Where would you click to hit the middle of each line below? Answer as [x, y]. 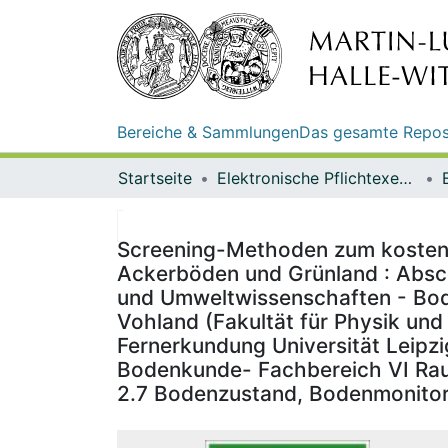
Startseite [155, 177]
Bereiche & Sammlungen [208, 131]
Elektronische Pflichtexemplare [405, 177]
